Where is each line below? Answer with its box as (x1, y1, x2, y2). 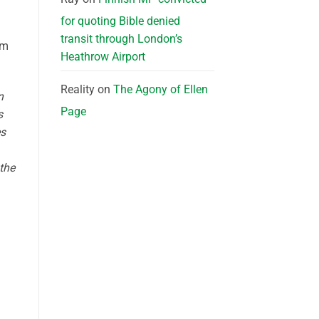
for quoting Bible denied (60, 14, 180, 28)
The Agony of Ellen (113, 82, 208, 96)
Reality (60, 82, 95, 96)
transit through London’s (60, 31, 182, 46)
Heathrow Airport (60, 49, 145, 63)
